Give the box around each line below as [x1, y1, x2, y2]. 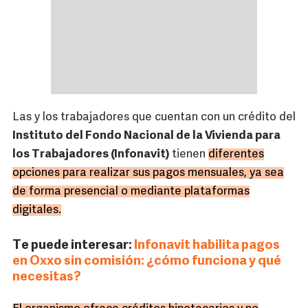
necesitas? [12, 271, 81, 285]
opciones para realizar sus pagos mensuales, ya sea [12, 167, 284, 179]
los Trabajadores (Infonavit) [12, 148, 172, 161]
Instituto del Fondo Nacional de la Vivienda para [12, 130, 280, 142]
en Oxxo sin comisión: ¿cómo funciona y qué [12, 255, 281, 269]
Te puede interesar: [12, 239, 134, 253]
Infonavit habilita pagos [134, 239, 280, 253]
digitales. [12, 204, 61, 217]
